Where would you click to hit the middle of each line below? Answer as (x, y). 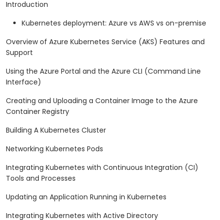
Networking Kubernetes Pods (55, 149)
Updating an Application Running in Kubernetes (86, 197)
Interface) (24, 82)
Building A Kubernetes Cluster (56, 130)
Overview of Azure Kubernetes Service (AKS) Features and (105, 42)
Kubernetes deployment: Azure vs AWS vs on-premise (114, 23)
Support (19, 53)
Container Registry (38, 112)
